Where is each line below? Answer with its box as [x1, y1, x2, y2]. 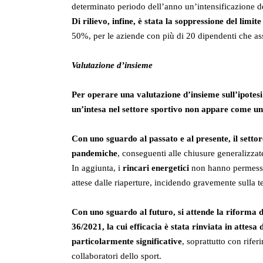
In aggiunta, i [72, 163, 123, 173]
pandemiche [72, 149, 117, 159]
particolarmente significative [72, 237, 182, 247]
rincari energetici [123, 163, 189, 173]
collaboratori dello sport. [72, 251, 161, 261]
